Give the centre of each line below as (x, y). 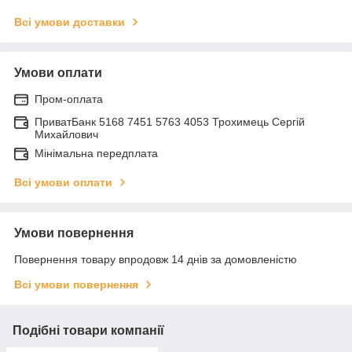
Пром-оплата (69, 99)
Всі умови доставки (70, 22)
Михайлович (66, 134)
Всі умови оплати (63, 182)
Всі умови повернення (76, 284)
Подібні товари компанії (88, 330)
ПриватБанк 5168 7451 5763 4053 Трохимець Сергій (170, 121)
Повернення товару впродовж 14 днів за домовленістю (156, 259)
